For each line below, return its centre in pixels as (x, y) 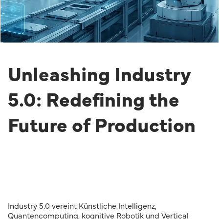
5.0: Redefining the (94, 101)
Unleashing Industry (99, 75)
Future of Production (102, 126)
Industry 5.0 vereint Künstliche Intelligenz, (82, 206)
